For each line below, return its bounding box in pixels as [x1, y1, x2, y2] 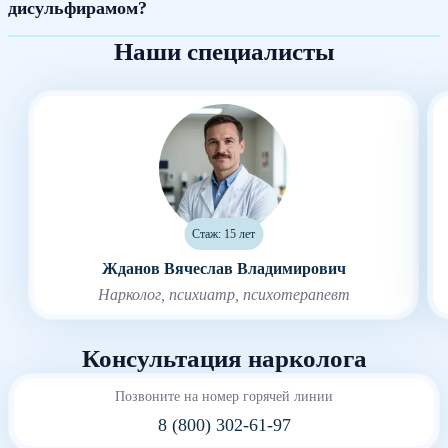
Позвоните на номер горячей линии [115, 387, 333, 404]
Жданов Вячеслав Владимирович [101, 259, 346, 277]
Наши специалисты [113, 37, 335, 65]
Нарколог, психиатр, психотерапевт [97, 285, 350, 303]
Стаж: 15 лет [192, 226, 255, 241]
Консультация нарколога [81, 344, 367, 372]
